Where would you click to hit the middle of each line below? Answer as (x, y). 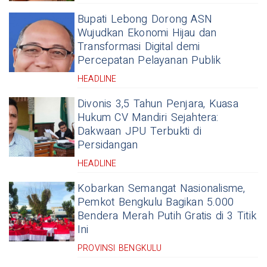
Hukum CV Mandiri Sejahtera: (148, 117)
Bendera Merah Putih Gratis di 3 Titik (167, 216)
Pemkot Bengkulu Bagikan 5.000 (156, 202)
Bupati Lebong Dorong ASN (145, 19)
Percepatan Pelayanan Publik (149, 60)
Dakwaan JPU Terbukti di (139, 131)
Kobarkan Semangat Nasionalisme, (162, 188)
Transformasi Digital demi (139, 46)
